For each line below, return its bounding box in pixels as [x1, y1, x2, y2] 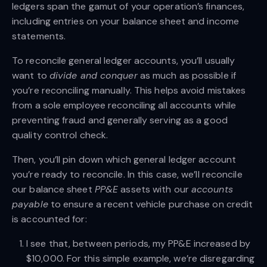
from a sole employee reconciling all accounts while [12, 98, 237, 111]
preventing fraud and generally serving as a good [12, 113, 228, 126]
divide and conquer [49, 69, 138, 82]
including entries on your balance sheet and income [12, 14, 240, 27]
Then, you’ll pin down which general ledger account [12, 153, 237, 166]
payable [12, 197, 48, 210]
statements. [12, 29, 66, 42]
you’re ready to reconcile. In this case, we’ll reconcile [12, 167, 243, 181]
